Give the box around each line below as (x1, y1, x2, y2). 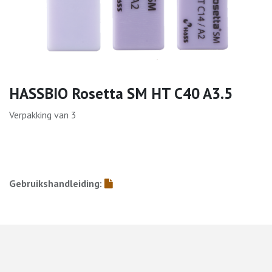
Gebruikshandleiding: (9, 177, 104, 189)
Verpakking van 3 (9, 108, 76, 121)
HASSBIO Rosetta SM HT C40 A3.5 (9, 83, 233, 103)
